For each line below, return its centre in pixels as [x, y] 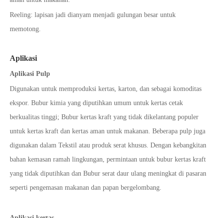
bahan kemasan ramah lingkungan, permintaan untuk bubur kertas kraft [108, 160]
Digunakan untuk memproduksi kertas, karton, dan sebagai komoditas [106, 89]
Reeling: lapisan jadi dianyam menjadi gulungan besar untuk [93, 15]
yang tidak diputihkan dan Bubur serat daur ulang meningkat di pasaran [108, 174]
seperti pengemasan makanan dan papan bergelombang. [86, 188]
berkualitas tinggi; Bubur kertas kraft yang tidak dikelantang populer [104, 117]
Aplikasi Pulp [30, 74]
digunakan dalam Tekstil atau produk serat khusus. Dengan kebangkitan [108, 145]
